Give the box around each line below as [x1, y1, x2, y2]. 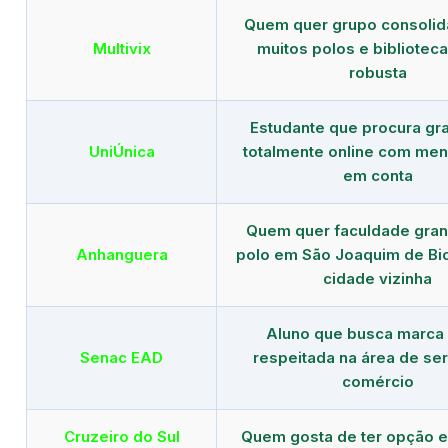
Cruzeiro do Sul [63, 426, 180, 446]
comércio [341, 371, 414, 391]
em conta [342, 165, 413, 185]
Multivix [92, 38, 151, 58]
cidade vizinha [323, 268, 432, 288]
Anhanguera [75, 244, 168, 264]
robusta [348, 62, 407, 82]
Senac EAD [80, 347, 163, 367]
